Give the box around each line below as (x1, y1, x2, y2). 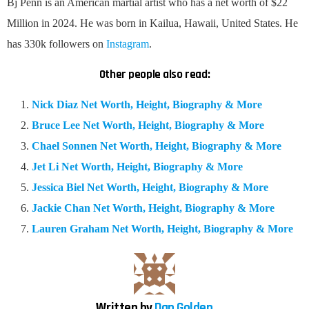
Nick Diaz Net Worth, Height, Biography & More (32, 98, 262, 110)
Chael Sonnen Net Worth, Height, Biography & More (32, 139, 281, 152)
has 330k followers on (7, 37, 106, 50)
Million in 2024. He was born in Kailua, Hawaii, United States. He (7, 17, 298, 29)
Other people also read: (99, 66, 210, 82)
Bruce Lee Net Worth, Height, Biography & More (32, 119, 264, 131)
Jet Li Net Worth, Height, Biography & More (32, 160, 243, 172)
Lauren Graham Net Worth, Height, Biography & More (32, 222, 293, 235)
